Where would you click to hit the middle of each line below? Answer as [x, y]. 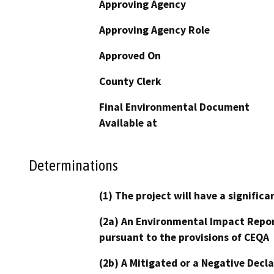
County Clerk [130, 81]
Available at [128, 123]
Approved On [130, 55]
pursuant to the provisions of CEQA [184, 238]
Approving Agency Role [154, 30]
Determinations [73, 165]
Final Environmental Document [174, 107]
